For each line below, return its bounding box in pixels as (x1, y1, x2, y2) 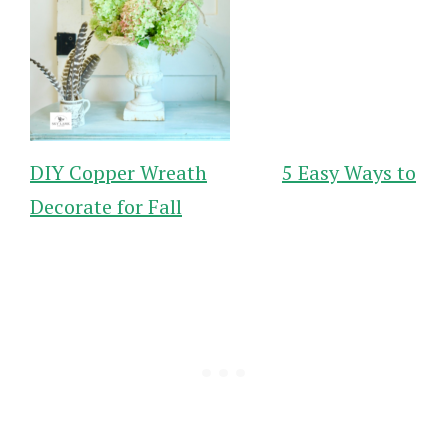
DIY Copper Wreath (30, 158, 207, 186)
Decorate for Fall (30, 192, 182, 220)
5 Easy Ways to (282, 158, 416, 186)
